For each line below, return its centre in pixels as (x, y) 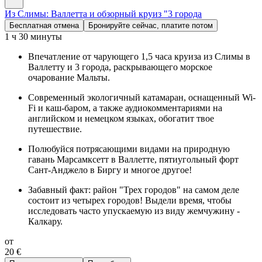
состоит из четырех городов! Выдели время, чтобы (130, 200)
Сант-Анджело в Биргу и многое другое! (110, 170)
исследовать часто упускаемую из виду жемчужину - (134, 211)
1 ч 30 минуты (33, 36)
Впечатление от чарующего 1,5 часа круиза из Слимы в (139, 56)
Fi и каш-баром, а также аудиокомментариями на (125, 108)
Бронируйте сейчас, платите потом (151, 25)
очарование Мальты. (69, 77)
